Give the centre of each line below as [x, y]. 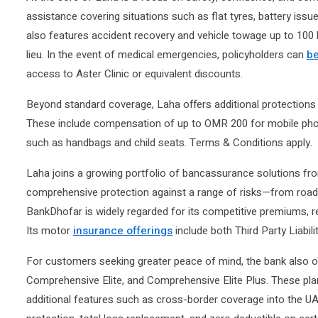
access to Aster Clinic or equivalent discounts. [135, 73]
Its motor [50, 230]
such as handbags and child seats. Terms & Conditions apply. [169, 142]
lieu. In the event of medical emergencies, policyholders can [166, 54]
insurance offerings [123, 230]
